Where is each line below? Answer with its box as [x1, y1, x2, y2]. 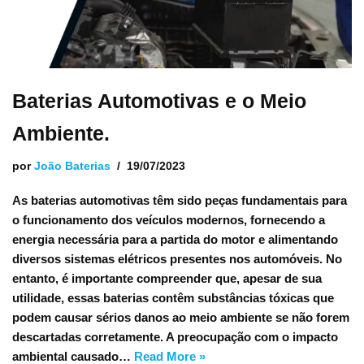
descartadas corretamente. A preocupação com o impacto [12, 330, 338, 344]
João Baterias [34, 160, 110, 172]
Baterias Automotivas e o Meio [12, 89, 306, 112]
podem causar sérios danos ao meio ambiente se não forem [12, 310, 349, 324]
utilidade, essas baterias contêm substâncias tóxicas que [12, 291, 334, 305]
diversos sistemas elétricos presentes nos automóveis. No [12, 252, 342, 266]
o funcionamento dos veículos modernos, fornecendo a [12, 213, 325, 227]
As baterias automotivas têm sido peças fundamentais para [12, 193, 347, 207]
